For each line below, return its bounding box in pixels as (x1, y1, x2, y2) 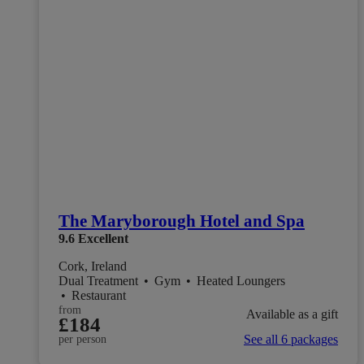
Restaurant (71, 288, 126, 303)
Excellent (78, 232, 128, 246)
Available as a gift (246, 306, 338, 321)
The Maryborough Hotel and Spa (58, 211, 305, 232)
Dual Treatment (58, 274, 141, 288)
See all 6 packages (244, 332, 338, 347)
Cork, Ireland (58, 259, 127, 274)
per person (58, 333, 106, 346)
